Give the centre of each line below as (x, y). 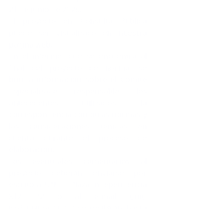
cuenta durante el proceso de (78, 138)
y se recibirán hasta (107, 208)
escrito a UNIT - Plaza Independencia (78, 184)
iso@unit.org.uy (37, 208)
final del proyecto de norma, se (78, 68)
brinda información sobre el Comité (78, 79)
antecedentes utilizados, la (78, 103)
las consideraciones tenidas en (78, 126)
